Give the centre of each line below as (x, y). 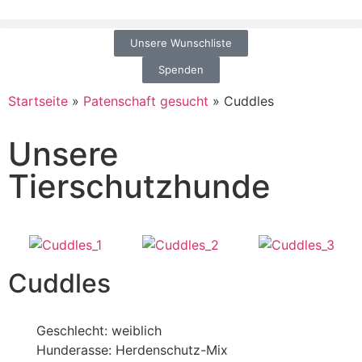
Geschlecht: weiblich (99, 330)
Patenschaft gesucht (146, 101)
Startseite (38, 101)
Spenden (181, 69)
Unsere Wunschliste (181, 42)
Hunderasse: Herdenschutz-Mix (132, 349)
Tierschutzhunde (139, 186)
